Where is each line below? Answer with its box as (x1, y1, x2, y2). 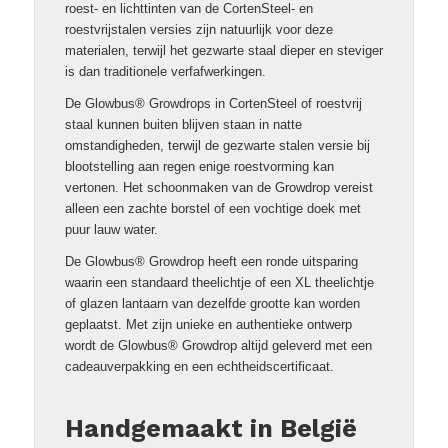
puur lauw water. (64, 222, 158, 238)
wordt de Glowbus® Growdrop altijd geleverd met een (64, 338, 372, 354)
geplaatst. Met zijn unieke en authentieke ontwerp (64, 317, 352, 333)
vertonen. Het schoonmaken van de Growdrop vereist (64, 180, 373, 196)
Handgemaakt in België (64, 413, 357, 443)
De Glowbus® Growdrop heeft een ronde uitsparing (64, 254, 358, 270)
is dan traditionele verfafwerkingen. (64, 64, 266, 80)
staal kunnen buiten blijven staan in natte (64, 117, 302, 133)
